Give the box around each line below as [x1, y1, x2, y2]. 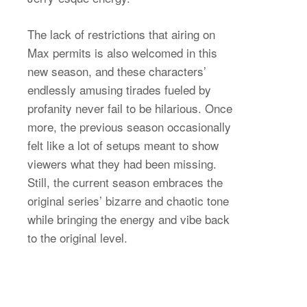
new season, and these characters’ [27, 62, 206, 79]
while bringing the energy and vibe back [27, 210, 230, 228]
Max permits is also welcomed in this [27, 43, 217, 61]
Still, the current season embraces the [27, 173, 223, 191]
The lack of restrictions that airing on [27, 25, 215, 42]
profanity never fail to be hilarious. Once [27, 99, 232, 116]
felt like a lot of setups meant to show [27, 136, 219, 153]
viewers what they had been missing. [27, 154, 217, 172]
